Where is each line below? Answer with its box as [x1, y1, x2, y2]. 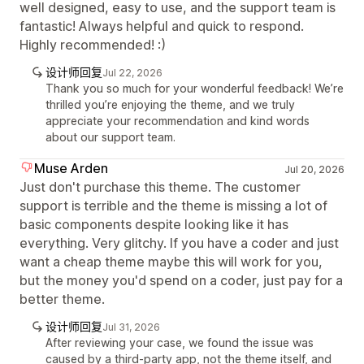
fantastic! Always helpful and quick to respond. [19, 17, 304, 34]
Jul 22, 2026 [102, 66, 162, 79]
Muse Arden [34, 159, 108, 176]
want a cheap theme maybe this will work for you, [19, 253, 323, 270]
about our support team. [45, 129, 175, 144]
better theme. [19, 290, 105, 307]
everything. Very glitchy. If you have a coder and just [19, 234, 339, 251]
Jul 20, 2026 [284, 162, 344, 175]
